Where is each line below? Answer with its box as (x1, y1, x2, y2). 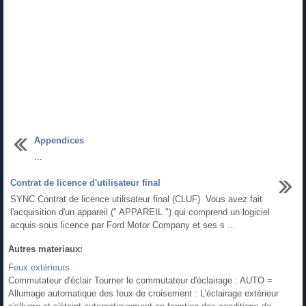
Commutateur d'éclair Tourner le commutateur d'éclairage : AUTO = (8, 275, 273, 286)
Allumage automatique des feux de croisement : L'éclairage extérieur (8, 288, 279, 298)
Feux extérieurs (8, 262, 70, 273)
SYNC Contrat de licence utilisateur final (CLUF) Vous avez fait (10, 193, 262, 204)
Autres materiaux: (8, 243, 83, 254)
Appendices (34, 135, 84, 145)
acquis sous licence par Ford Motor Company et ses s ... (10, 219, 236, 230)
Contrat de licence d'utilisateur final (10, 177, 161, 188)
